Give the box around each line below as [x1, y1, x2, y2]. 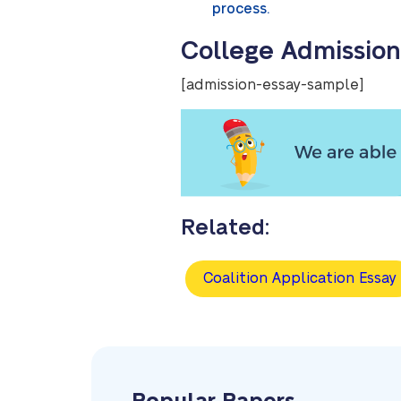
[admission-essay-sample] [181, 78, 364, 92]
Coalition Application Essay [203, 271, 397, 286]
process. [212, 2, 269, 16]
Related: [181, 217, 269, 240]
